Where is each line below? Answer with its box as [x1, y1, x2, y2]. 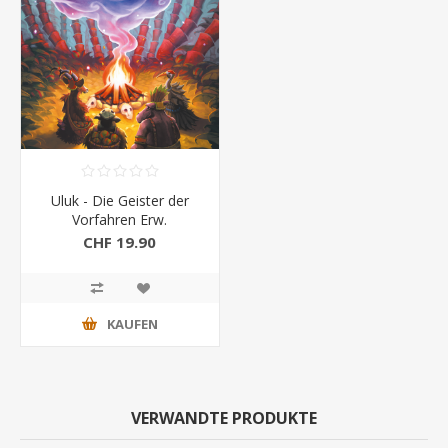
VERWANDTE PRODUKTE [131, 406, 317, 429]
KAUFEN [106, 315, 158, 334]
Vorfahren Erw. [72, 209, 168, 229]
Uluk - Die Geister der [50, 190, 189, 210]
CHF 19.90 [83, 231, 157, 252]
